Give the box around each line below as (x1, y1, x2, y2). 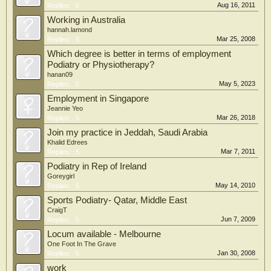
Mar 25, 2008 (217, 35, 255, 42)
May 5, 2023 (219, 80, 255, 87)
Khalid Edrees (47, 139, 88, 146)
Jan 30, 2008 (217, 249, 255, 256)
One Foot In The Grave (47, 240, 116, 247)
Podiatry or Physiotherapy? (47, 60, 154, 70)
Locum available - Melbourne (47, 229, 161, 239)
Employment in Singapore (47, 94, 149, 103)
